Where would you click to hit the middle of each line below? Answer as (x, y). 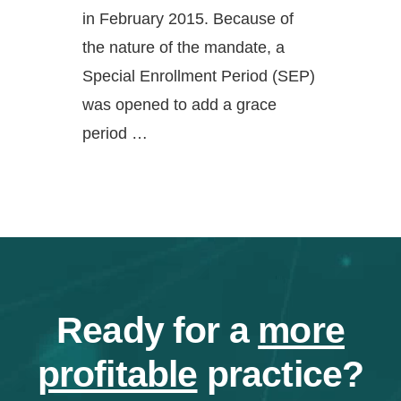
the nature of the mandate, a (184, 47)
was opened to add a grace (180, 105)
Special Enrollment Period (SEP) (199, 76)
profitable (117, 374)
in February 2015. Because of (188, 19)
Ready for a (158, 330)
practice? (281, 374)
